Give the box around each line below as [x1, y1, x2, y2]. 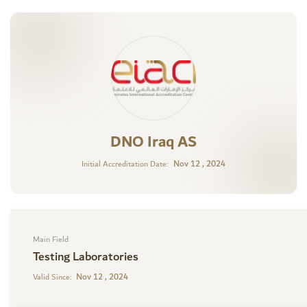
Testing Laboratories [33, 247, 139, 268]
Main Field [33, 233, 69, 247]
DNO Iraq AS [110, 129, 197, 156]
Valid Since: [33, 270, 72, 284]
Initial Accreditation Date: [81, 158, 168, 171]
